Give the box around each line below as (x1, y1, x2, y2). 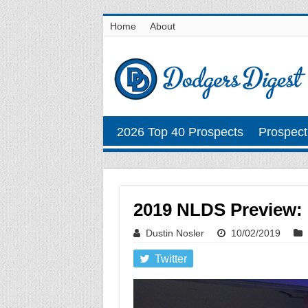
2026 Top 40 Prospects (116, 125, 243, 139)
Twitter (154, 253, 187, 265)
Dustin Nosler (145, 228, 204, 239)
